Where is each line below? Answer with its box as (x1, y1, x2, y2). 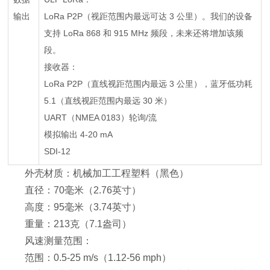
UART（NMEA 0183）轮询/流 (44, 113, 157, 122)
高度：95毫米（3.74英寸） (25, 202, 142, 212)
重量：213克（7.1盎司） (25, 219, 132, 229)
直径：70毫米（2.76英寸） (25, 185, 142, 195)
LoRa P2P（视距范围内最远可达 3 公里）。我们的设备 (44, 11, 253, 21)
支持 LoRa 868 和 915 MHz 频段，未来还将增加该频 (44, 28, 244, 38)
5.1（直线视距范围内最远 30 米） (44, 96, 172, 105)
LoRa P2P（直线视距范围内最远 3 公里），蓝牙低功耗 (44, 79, 253, 89)
